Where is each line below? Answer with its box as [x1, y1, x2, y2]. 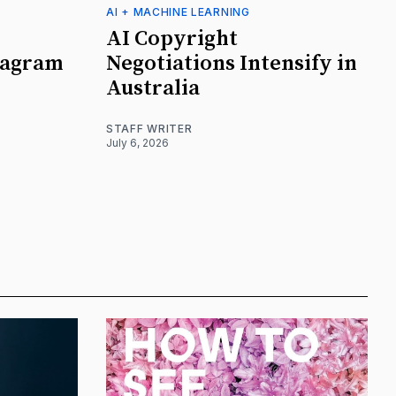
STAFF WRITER [106, 122, 193, 136]
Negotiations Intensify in [106, 50, 357, 78]
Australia [106, 75, 200, 103]
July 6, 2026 [106, 136, 169, 150]
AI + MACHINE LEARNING [106, 5, 250, 19]
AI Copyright [106, 26, 238, 53]
